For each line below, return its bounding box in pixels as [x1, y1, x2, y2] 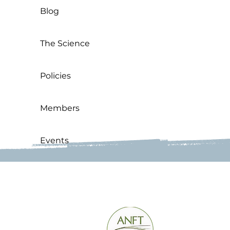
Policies [40, 71, 71, 81]
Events [40, 136, 69, 146]
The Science [40, 39, 90, 49]
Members [40, 103, 80, 113]
